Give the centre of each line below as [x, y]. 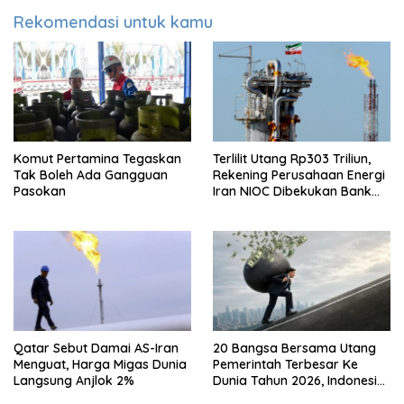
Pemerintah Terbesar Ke [285, 365]
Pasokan [40, 192]
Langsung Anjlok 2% [74, 381]
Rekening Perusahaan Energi [299, 175]
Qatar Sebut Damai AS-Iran [96, 349]
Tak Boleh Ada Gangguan [91, 175]
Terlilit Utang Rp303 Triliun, [292, 159]
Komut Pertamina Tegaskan [97, 159]
